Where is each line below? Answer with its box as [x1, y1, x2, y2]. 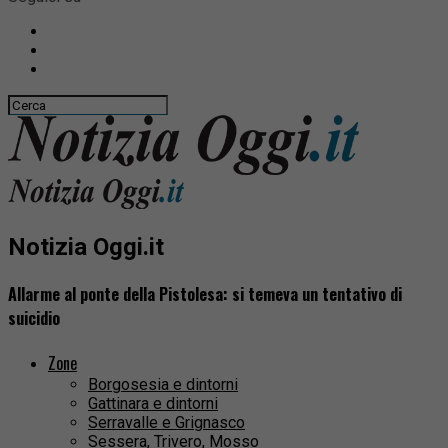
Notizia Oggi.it [8, 232, 164, 261]
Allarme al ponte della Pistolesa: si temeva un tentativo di [8, 282, 402, 307]
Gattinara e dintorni [88, 394, 218, 414]
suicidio [8, 306, 60, 331]
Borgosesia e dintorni [88, 375, 238, 395]
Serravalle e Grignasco [88, 413, 245, 433]
